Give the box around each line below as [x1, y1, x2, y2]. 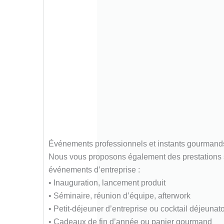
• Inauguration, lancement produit [48, 178, 165, 187]
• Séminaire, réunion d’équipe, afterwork [48, 191, 190, 200]
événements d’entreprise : [48, 165, 140, 174]
